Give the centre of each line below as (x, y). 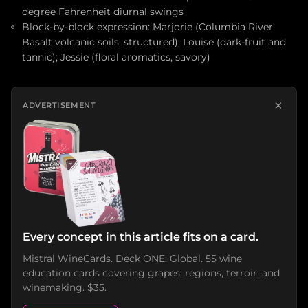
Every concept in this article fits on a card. (141, 236)
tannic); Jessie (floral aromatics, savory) (116, 57)
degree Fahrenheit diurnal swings (103, 12)
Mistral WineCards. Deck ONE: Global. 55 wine (132, 258)
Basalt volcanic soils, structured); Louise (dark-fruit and (154, 42)
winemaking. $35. (65, 287)
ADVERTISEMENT (59, 105)
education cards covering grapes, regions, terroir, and (151, 273)
